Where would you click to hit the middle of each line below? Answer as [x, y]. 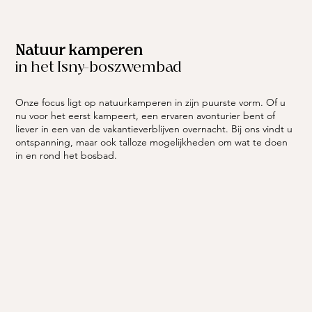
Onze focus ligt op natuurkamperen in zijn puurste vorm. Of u [151, 102]
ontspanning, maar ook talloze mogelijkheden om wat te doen [152, 142]
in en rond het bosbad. [67, 155]
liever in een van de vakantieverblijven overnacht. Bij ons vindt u [154, 128]
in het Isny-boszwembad [99, 67]
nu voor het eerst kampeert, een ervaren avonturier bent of [146, 115]
